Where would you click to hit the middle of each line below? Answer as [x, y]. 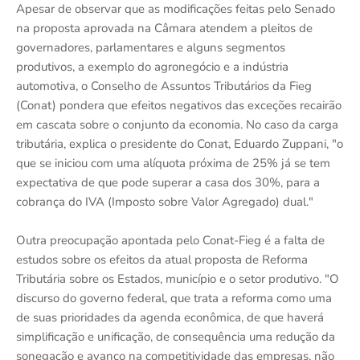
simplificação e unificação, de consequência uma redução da [176, 336]
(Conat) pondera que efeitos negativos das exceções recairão [179, 105]
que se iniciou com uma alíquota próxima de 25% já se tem [173, 163]
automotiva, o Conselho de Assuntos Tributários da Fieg [164, 86]
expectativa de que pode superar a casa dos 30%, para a [168, 182]
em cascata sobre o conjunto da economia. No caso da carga [177, 124]
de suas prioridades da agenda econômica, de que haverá [170, 317]
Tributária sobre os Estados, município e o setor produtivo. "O [178, 278]
